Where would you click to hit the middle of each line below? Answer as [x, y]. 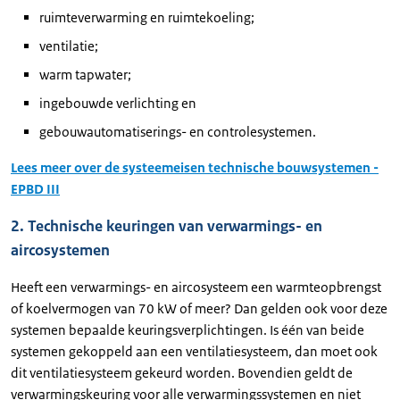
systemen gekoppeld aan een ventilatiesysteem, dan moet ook [194, 351]
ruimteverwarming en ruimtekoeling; [147, 17]
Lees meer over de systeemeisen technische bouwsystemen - [195, 167]
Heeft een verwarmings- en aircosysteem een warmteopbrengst [196, 287]
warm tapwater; [85, 75]
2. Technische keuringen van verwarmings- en [167, 226]
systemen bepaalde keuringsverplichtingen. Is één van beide [187, 330]
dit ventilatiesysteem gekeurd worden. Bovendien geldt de [182, 373]
